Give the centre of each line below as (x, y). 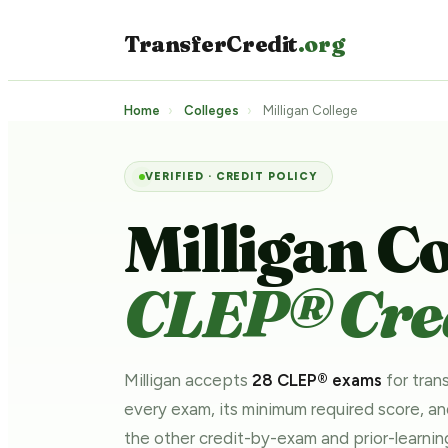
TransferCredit (211, 43)
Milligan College (308, 110)
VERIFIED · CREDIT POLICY (232, 176)
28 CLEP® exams (317, 380)
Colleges (211, 110)
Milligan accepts (188, 380)
